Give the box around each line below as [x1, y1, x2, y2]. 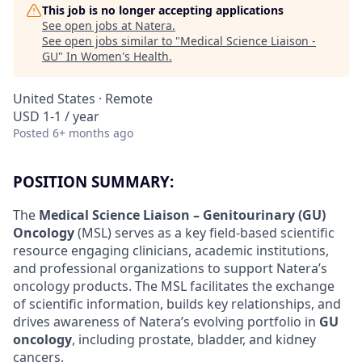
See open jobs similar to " [42, 33, 180, 48]
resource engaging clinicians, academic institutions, [13, 241, 329, 259]
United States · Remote [13, 90, 153, 107]
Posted [13, 125, 49, 141]
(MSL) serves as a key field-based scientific [74, 223, 335, 242]
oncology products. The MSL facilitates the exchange [13, 276, 335, 295]
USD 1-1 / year [13, 107, 99, 125]
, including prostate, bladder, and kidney [72, 330, 316, 348]
